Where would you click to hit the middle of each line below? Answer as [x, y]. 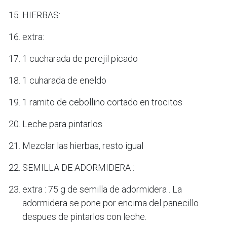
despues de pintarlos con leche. [84, 216]
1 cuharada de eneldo [64, 80]
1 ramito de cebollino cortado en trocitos [102, 102]
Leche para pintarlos [62, 124]
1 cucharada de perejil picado [80, 58]
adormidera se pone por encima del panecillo [110, 203]
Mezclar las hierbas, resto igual [83, 145]
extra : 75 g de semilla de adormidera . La [102, 189]
